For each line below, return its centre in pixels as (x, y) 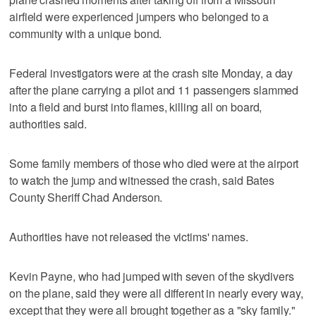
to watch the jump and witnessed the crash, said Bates (142, 180)
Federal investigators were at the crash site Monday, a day (151, 73)
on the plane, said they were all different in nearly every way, (156, 293)
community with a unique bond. (86, 33)
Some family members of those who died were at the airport (154, 163)
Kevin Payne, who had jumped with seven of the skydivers (152, 276)
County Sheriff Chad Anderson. (86, 197)
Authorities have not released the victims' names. (129, 236)
